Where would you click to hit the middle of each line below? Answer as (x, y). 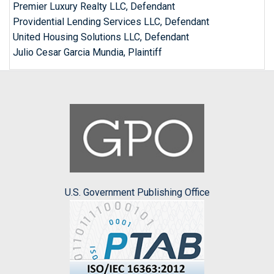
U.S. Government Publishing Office (137, 193)
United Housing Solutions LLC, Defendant (101, 37)
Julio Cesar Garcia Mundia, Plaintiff (87, 52)
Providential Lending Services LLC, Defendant (111, 22)
